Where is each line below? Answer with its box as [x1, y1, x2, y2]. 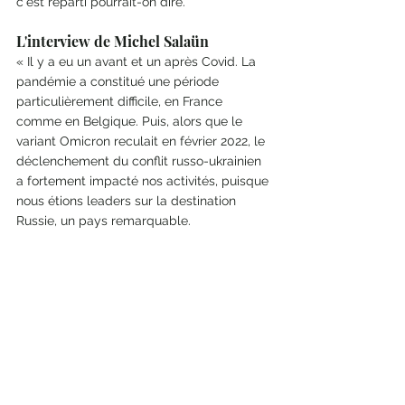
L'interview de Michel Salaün [16, 32, 212, 52]
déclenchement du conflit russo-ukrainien [16, 154, 265, 169]
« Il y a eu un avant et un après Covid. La [16, 54, 259, 70]
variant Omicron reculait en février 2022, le [16, 134, 268, 149]
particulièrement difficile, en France [16, 94, 226, 109]
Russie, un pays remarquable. [16, 213, 191, 229]
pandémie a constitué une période [16, 74, 222, 89]
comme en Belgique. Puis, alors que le [16, 114, 246, 129]
